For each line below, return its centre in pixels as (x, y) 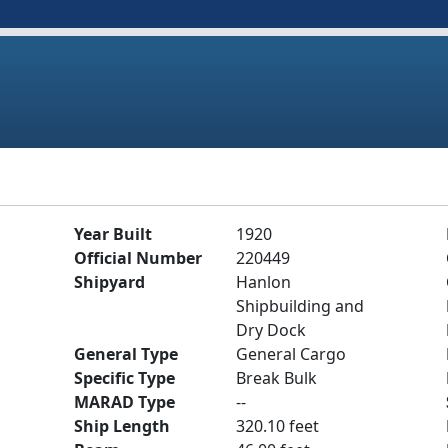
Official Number (138, 258)
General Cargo (291, 354)
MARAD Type (124, 402)
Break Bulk (276, 378)
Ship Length (122, 426)
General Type (126, 354)
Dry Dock (271, 330)
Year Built (113, 234)
